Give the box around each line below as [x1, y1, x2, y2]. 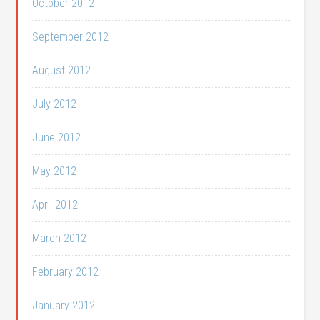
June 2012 [32, 131, 81, 144]
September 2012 [32, 30, 109, 44]
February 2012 [32, 265, 99, 279]
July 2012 [32, 97, 77, 111]
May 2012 [32, 164, 77, 178]
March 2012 [32, 231, 87, 245]
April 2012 [32, 198, 79, 211]
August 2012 [32, 64, 91, 77]
